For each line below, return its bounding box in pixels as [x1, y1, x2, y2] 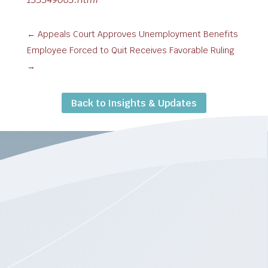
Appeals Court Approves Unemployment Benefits [37, 29, 238, 40]
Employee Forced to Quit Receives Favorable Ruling [26, 45, 234, 56]
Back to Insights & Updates [71, 96, 197, 109]
